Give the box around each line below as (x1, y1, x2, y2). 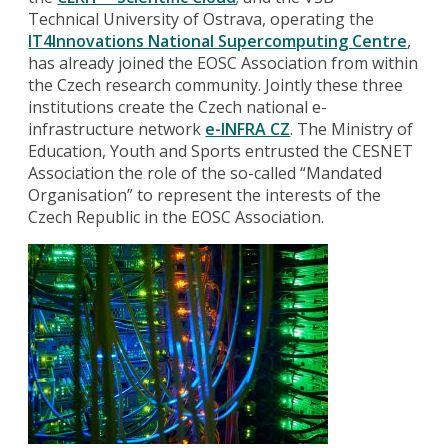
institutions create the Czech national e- (28, 95, 328, 118)
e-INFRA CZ (205, 117, 291, 140)
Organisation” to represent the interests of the (28, 183, 382, 206)
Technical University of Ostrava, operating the (28, 7, 375, 30)
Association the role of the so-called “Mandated (28, 161, 383, 184)
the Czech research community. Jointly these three (28, 73, 404, 96)
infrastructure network (28, 117, 206, 140)
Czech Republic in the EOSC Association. (28, 205, 325, 228)
